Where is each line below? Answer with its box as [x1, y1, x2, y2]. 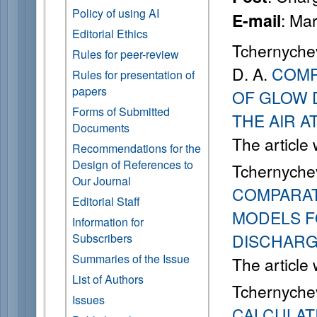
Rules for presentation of [72, 67, 195, 83]
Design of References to [72, 156, 193, 173]
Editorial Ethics [72, 25, 148, 42]
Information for [72, 214, 144, 230]
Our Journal [72, 173, 131, 189]
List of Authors [72, 271, 144, 287]
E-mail [232, 8, 281, 32]
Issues [72, 292, 105, 308]
